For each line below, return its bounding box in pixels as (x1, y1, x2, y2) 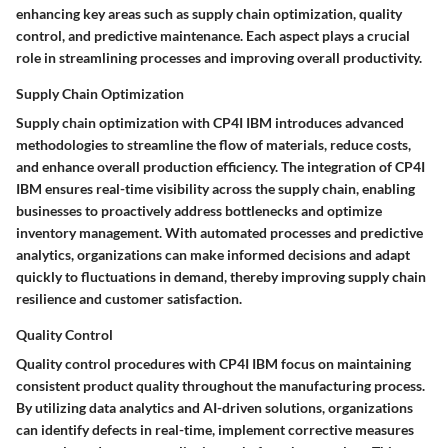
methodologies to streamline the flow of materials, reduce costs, (16, 136, 411, 154)
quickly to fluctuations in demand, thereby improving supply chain (16, 268, 426, 286)
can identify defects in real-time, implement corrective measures (16, 421, 414, 439)
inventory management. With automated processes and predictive (16, 224, 423, 242)
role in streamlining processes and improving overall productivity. (16, 49, 422, 67)
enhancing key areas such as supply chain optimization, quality (16, 5, 402, 23)
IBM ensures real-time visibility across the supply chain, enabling (16, 180, 415, 198)
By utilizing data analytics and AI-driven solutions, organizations (16, 399, 413, 417)
